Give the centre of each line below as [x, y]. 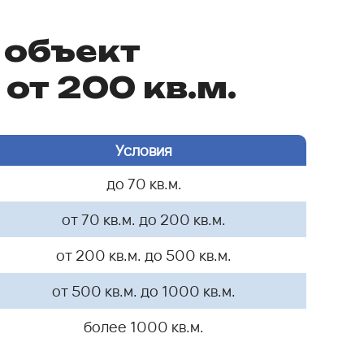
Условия [144, 151]
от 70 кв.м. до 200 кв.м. [144, 220]
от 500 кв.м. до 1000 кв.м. [144, 291]
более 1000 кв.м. [144, 327]
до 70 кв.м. [144, 184]
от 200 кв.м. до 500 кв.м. [144, 256]
